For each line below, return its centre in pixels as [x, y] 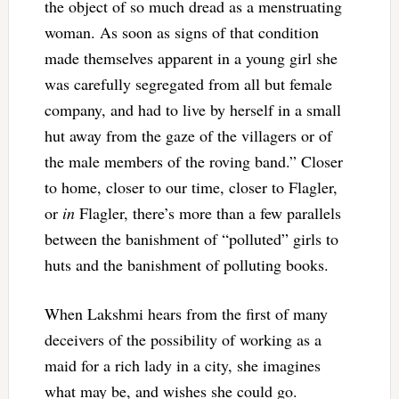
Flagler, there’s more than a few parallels [208, 212]
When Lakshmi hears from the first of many [186, 313]
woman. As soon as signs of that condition [181, 32]
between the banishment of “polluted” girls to [191, 238]
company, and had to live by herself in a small [192, 109]
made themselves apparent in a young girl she [191, 57]
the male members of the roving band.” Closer [193, 161]
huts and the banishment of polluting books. [186, 264]
